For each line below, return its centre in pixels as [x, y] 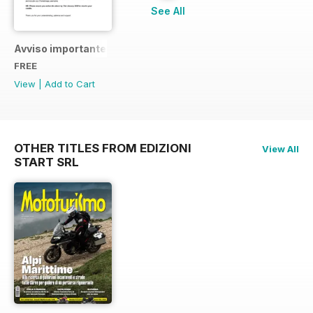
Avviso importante [60, 48]
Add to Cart [70, 83]
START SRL [46, 162]
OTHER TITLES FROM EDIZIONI [103, 148]
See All [168, 10]
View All [281, 148]
